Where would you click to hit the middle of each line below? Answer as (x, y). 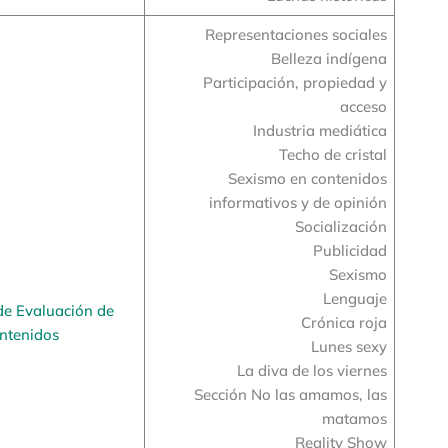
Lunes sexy (348, 346)
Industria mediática (319, 130)
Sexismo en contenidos (307, 178)
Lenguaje (354, 298)
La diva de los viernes (311, 370)
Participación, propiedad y (294, 82)
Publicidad (349, 250)
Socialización (340, 226)
